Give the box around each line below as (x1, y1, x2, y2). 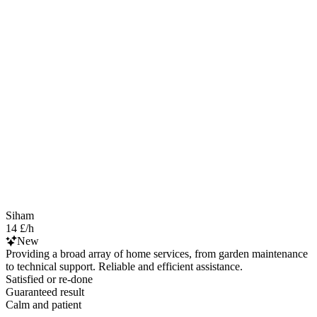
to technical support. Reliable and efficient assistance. (6, 260, 243, 272)
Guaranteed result (6, 285, 84, 298)
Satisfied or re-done (6, 272, 93, 285)
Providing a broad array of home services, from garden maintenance (6, 247, 308, 260)
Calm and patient (6, 298, 81, 311)
